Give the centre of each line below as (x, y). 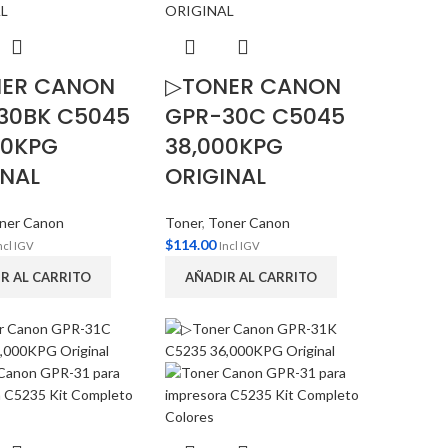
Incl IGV (240, 245)
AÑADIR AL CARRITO (251, 277)
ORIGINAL (216, 176)
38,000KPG (224, 146)
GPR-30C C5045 (255, 116)
